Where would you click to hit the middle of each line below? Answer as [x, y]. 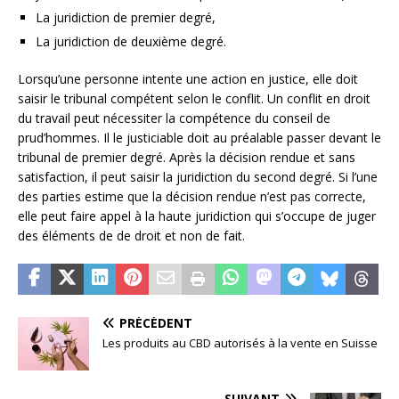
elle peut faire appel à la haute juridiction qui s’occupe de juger [197, 216]
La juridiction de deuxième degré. [131, 42]
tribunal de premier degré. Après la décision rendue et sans [187, 158]
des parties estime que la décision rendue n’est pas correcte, [192, 197]
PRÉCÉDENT [156, 323]
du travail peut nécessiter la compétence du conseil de [174, 118]
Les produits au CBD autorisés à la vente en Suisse [240, 343]
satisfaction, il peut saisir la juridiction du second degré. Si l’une [198, 177]
